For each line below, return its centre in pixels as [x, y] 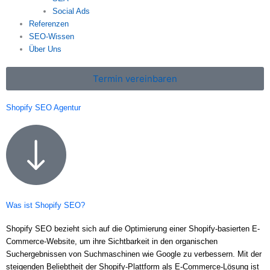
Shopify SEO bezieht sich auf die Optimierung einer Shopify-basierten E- [133, 229]
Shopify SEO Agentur [43, 108]
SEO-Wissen [52, 37]
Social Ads [71, 11]
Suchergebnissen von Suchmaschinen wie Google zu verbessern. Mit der [134, 254]
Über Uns [46, 49]
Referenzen [49, 24]
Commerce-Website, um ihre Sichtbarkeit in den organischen [112, 242]
